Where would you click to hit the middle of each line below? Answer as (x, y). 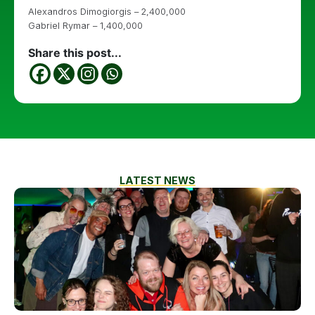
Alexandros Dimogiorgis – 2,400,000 (107, 12)
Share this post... (75, 53)
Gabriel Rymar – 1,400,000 (85, 26)
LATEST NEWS (157, 180)
